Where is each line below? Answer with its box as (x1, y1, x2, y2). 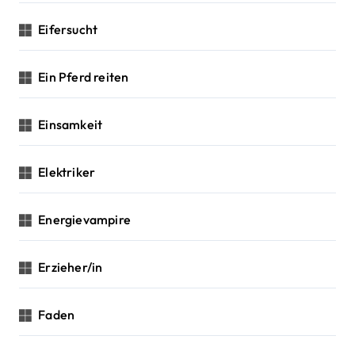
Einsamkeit (38, 116, 103, 132)
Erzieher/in (38, 258, 103, 275)
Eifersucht (38, 21, 98, 37)
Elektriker (38, 163, 96, 180)
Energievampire (38, 211, 132, 227)
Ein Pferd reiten (38, 68, 129, 85)
